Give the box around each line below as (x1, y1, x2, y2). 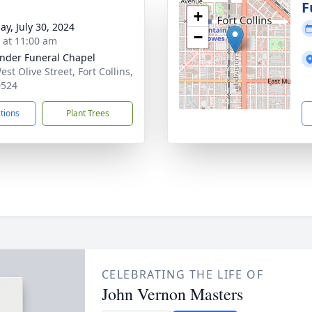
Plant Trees (65, 107, 109, 119)
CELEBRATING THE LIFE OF (101, 267, 264, 282)
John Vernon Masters (101, 283, 243, 305)
